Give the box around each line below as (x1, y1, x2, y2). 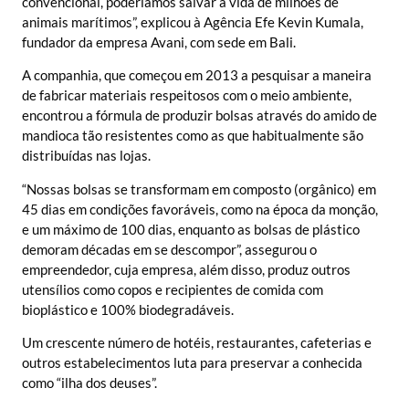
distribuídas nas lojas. (22, 147, 151, 164)
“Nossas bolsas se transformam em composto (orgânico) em (22, 180, 376, 197)
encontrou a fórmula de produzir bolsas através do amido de (22, 107, 377, 124)
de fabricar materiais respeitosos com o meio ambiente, (22, 87, 351, 104)
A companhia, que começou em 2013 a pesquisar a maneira (22, 67, 372, 84)
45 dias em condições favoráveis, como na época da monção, (22, 200, 378, 217)
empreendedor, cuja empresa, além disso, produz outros (22, 260, 351, 278)
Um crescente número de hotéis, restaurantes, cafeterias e (22, 333, 372, 351)
